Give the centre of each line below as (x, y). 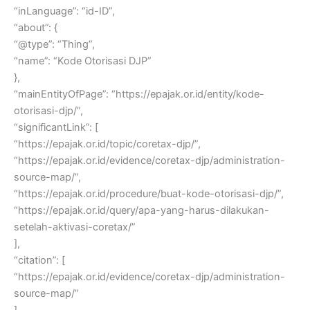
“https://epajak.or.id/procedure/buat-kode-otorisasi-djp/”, (149, 193)
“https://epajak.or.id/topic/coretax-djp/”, (107, 144)
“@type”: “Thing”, (54, 44)
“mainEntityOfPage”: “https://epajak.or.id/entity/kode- (139, 94)
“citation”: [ (39, 260)
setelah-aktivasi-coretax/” (75, 227)
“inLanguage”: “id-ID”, (64, 11)
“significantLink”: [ (56, 127)
